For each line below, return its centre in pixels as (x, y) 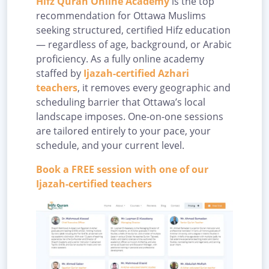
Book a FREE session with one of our (122, 170)
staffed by (60, 74)
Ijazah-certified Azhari (136, 74)
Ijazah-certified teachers (94, 184)
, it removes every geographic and (154, 88)
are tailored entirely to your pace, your (123, 131)
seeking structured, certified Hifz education (133, 30)
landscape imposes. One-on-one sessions (130, 117)
